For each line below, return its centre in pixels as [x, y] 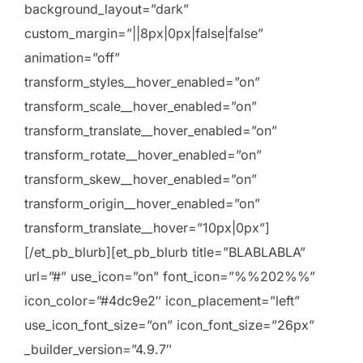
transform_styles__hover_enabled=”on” [142, 82]
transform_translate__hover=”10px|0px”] [147, 228]
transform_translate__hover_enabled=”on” [151, 131]
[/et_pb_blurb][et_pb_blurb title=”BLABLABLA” [165, 252]
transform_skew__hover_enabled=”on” [141, 179]
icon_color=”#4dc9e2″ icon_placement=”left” [162, 301]
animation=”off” [72, 58]
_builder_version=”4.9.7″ [98, 350]
